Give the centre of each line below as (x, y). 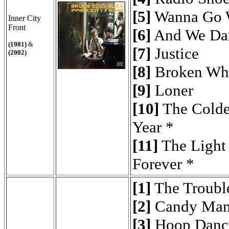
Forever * (163, 164)
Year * (153, 127)
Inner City (25, 18)
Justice (175, 53)
